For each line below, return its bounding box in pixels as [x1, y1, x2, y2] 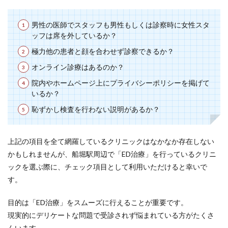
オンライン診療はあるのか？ [32, 63, 124, 72]
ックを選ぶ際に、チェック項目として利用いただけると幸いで [8, 162, 207, 172]
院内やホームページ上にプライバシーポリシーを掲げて [32, 78, 210, 88]
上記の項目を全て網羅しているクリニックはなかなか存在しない [8, 137, 214, 146]
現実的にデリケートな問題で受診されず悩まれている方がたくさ [8, 211, 214, 220]
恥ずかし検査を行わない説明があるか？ [32, 105, 160, 114]
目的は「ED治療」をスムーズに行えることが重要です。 [8, 198, 188, 207]
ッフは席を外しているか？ [32, 31, 117, 40]
